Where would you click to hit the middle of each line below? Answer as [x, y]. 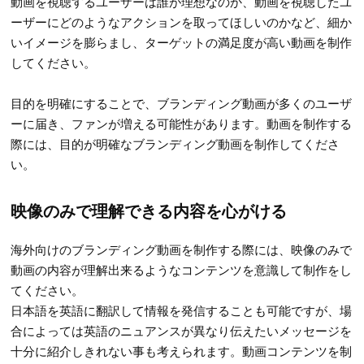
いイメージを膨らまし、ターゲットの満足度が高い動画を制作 [182, 41]
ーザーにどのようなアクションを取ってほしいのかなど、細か [182, 21]
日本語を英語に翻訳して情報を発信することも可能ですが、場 [182, 310]
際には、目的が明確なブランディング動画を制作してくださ [175, 143]
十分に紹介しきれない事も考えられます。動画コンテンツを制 [182, 350]
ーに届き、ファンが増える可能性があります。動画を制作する [182, 123]
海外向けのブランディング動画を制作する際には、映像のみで [182, 249]
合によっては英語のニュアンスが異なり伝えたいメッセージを [182, 330]
